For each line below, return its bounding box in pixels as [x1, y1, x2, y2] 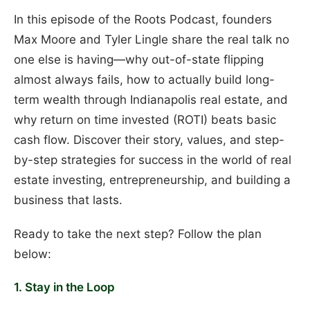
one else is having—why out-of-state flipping [14, 53, 264, 67]
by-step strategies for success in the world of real [14, 153, 291, 167]
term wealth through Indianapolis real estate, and [14, 93, 288, 107]
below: [14, 246, 51, 261]
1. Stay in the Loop [14, 280, 115, 295]
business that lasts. [14, 193, 122, 208]
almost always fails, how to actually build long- [14, 73, 275, 87]
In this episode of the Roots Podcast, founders [14, 12, 272, 27]
